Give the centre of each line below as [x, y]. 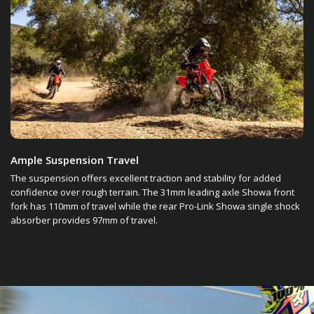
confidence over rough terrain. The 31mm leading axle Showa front [152, 192]
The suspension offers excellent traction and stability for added [146, 178]
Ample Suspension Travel [75, 159]
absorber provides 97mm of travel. [84, 220]
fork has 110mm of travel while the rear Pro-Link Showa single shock [155, 206]
